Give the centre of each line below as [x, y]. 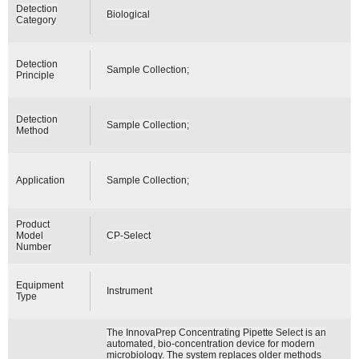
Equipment [40, 285]
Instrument [130, 290]
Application [41, 180]
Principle [36, 75]
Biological [129, 14]
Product [33, 224]
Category [36, 20]
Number [34, 246]
